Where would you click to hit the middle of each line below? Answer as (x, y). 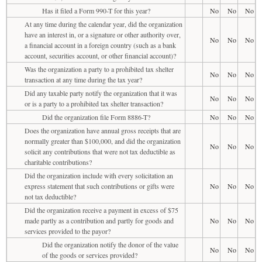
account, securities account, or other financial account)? (100, 55)
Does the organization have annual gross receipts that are (103, 130)
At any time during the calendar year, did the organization (104, 24)
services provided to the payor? (68, 231)
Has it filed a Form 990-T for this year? (96, 10)
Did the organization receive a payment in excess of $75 (101, 210)
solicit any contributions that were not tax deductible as (100, 151)
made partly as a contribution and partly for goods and (99, 220)
